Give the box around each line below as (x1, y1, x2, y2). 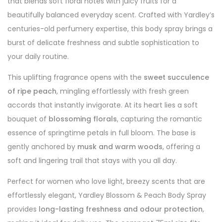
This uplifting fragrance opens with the (7, 72, 144, 82)
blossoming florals (49, 114, 117, 124)
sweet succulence (144, 72, 209, 82)
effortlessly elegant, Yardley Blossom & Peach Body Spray (7, 190, 206, 200)
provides (7, 204, 39, 214)
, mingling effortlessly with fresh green (56, 86, 189, 96)
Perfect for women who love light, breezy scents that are (7, 176, 205, 186)
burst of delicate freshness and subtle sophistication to (7, 38, 199, 48)
